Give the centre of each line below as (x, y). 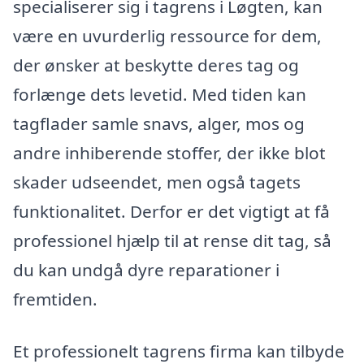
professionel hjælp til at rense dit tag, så (172, 240)
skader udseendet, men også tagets (157, 182)
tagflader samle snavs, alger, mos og (159, 123)
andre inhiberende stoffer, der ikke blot (169, 152)
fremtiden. (55, 299)
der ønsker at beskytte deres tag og (156, 65)
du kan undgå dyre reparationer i (146, 269)
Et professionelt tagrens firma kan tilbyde (179, 351)
